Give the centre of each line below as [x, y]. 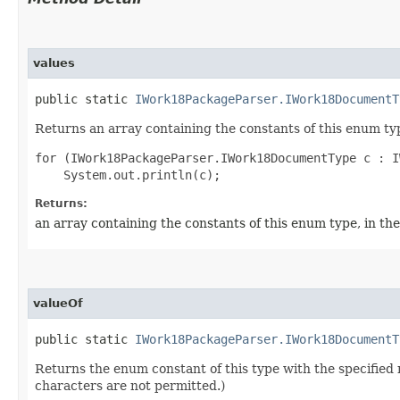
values [54, 62]
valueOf [58, 303]
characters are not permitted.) [130, 385]
